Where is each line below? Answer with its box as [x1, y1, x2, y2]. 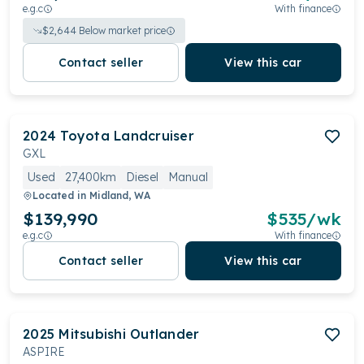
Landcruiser [114, 128, 194, 144]
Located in [32, 189, 89, 201]
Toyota [60, 128, 110, 144]
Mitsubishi [58, 326, 126, 342]
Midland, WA [89, 189, 150, 201]
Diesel [126, 170, 158, 184]
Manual [168, 170, 208, 184]
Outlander [130, 326, 200, 342]
